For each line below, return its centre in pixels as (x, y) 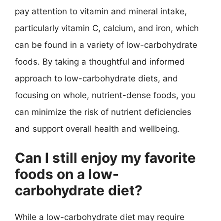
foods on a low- (67, 174)
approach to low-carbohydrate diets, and (96, 78)
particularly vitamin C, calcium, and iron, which (107, 28)
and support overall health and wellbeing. (97, 129)
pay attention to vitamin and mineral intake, (101, 11)
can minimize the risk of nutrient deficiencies (103, 112)
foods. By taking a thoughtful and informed (100, 62)
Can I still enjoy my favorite (105, 158)
